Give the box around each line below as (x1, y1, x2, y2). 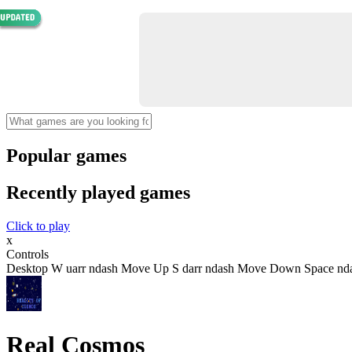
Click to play (6, 218, 70, 233)
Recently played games (6, 181, 190, 203)
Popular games (6, 145, 126, 166)
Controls (6, 247, 49, 261)
